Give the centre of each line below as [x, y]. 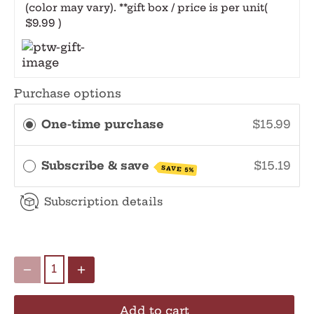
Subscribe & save [97, 166]
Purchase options [68, 93]
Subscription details [103, 202]
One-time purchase [103, 124]
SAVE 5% [178, 169]
